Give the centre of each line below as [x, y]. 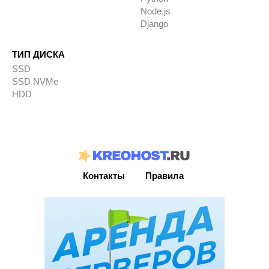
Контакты [104, 175]
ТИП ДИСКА [38, 55]
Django [154, 24]
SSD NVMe [35, 82]
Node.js [155, 11]
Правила [165, 175]
